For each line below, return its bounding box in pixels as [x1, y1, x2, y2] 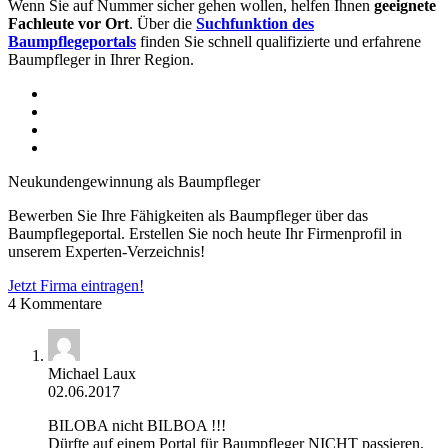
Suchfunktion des [196, 14, 314, 32]
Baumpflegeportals [8, 32, 136, 50]
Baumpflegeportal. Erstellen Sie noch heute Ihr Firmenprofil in [8, 224, 402, 242]
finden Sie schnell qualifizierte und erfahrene [136, 32, 421, 50]
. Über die [129, 14, 196, 32]
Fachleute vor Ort [8, 14, 129, 32]
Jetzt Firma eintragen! [8, 276, 144, 294]
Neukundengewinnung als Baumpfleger [8, 172, 260, 190]
